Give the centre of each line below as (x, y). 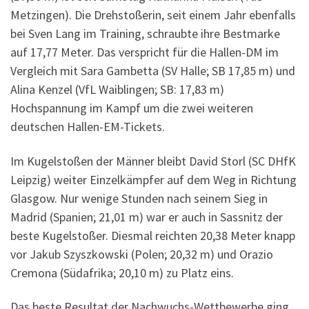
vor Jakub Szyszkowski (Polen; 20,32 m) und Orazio (142, 254)
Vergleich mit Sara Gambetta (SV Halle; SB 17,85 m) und (153, 71)
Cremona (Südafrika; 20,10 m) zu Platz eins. (122, 272)
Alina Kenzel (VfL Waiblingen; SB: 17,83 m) (117, 90)
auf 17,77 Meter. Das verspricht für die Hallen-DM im (144, 52)
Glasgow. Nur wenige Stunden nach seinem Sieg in (139, 198)
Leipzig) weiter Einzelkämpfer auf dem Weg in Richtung (153, 179)
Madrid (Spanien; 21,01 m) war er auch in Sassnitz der (147, 217)
